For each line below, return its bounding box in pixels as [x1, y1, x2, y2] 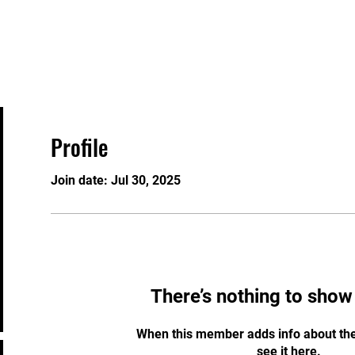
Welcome [222, 29, 275, 44]
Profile [51, 131, 108, 163]
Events [158, 29, 197, 44]
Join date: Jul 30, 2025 [51, 173, 181, 188]
